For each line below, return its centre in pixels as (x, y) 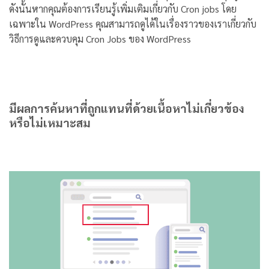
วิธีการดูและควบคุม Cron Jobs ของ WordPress (100, 38)
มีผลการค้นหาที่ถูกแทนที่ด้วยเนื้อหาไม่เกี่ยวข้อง (127, 107)
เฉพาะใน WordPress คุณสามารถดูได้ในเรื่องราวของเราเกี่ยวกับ (133, 23)
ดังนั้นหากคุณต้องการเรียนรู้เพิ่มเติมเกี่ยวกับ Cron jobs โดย (123, 8)
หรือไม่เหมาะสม (51, 122)
